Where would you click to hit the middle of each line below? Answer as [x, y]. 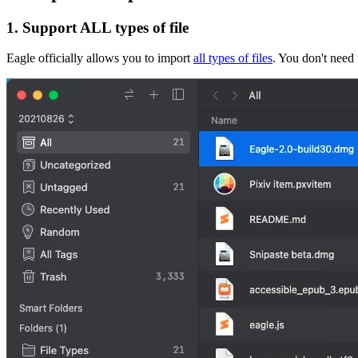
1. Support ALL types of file [97, 27]
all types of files [233, 58]
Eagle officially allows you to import [100, 58]
